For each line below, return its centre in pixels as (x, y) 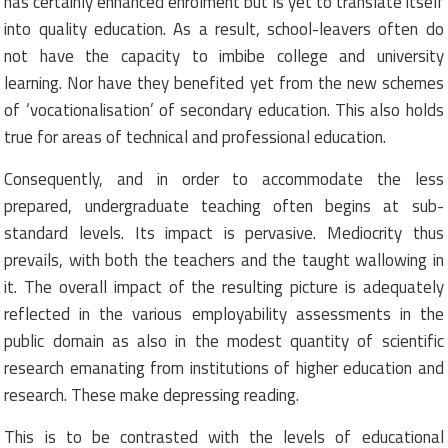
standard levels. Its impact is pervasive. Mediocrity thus (224, 232)
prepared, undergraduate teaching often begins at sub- (224, 205)
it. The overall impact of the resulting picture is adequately (224, 286)
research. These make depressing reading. (152, 394)
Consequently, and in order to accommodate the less (224, 178)
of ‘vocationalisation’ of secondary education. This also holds (224, 109)
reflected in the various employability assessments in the (224, 313)
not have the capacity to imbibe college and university (224, 55)
